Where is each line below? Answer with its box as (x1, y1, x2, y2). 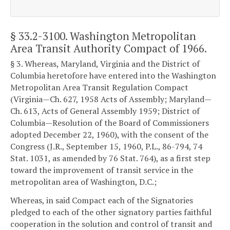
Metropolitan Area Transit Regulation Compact (10, 82, 188, 93)
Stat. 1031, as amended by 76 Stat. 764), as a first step (10, 152, 210, 164)
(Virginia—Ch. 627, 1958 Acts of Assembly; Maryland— (10, 93, 212, 105)
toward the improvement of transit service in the (10, 164, 193, 176)
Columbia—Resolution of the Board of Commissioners (10, 117, 209, 129)
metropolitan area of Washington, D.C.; (10, 176, 157, 188)
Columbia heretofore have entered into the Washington (10, 70, 216, 82)
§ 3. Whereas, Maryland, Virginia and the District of (10, 58, 200, 70)
